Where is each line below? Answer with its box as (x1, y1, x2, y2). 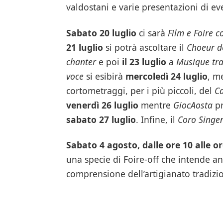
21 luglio (66, 41, 103, 53)
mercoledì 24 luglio (125, 70, 208, 82)
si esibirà (83, 70, 125, 82)
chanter (66, 55, 96, 68)
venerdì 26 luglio (66, 99, 138, 111)
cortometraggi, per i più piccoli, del (66, 84, 215, 97)
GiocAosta (173, 99, 213, 111)
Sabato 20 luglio (66, 26, 136, 39)
